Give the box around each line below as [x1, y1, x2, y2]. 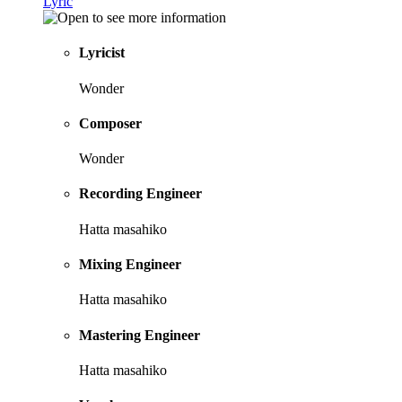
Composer [79, 115, 142, 131]
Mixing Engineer [79, 257, 181, 273]
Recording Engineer [79, 186, 202, 202]
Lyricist [79, 45, 125, 61]
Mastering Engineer [79, 327, 200, 343]
